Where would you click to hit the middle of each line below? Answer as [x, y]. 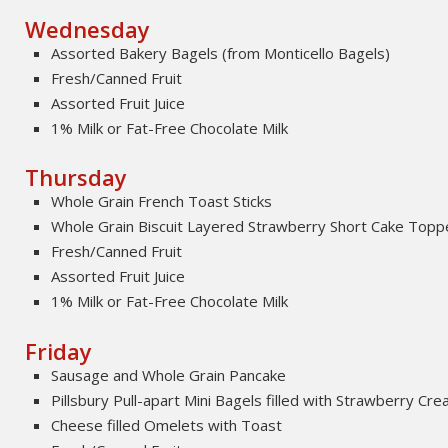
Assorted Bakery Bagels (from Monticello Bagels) [221, 53]
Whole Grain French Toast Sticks [162, 201]
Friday [59, 350]
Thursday [76, 177]
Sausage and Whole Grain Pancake [169, 374]
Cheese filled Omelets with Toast [167, 424]
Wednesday [88, 29]
